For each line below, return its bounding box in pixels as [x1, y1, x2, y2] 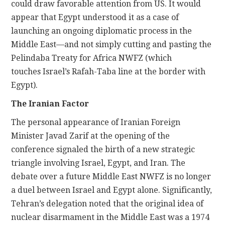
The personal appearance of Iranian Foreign [11, 117, 181, 127]
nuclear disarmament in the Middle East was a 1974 [11, 212, 210, 222]
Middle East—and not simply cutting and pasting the [11, 39, 212, 49]
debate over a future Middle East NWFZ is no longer [11, 171, 211, 181]
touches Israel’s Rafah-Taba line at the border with [11, 66, 206, 76]
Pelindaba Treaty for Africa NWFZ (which [11, 53, 172, 63]
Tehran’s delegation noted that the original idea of [11, 198, 204, 208]
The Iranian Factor [11, 98, 89, 108]
